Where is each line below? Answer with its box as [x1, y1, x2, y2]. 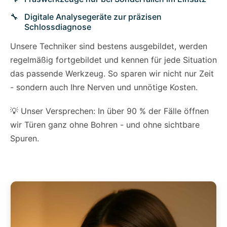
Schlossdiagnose [24, 22, 91, 32]
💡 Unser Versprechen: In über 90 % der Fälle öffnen [10, 106, 209, 117]
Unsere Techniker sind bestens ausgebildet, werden [10, 41, 207, 52]
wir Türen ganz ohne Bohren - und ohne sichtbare [10, 120, 200, 130]
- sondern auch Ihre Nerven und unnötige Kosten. [10, 82, 198, 93]
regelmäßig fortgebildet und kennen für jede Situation [10, 55, 217, 65]
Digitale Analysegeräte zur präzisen [24, 12, 162, 22]
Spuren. [10, 133, 39, 144]
